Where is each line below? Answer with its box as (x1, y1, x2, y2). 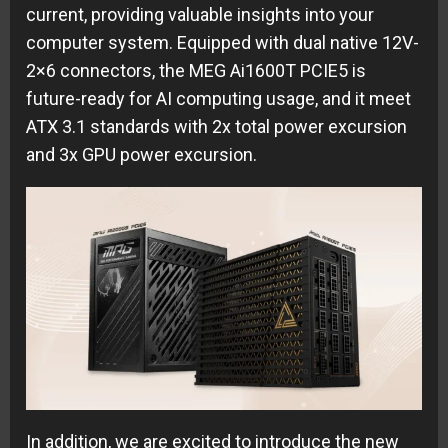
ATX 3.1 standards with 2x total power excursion (26, 116, 407, 138)
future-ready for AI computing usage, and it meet (26, 88, 411, 110)
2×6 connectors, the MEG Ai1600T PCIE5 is (26, 60, 366, 82)
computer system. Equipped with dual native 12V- (26, 32, 419, 54)
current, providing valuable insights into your (26, 4, 374, 26)
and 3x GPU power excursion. (26, 144, 257, 166)
